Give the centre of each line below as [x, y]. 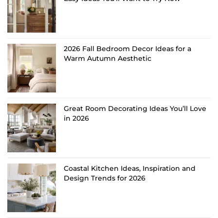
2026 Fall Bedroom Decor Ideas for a [127, 48]
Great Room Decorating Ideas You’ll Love [135, 108]
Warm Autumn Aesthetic [108, 58]
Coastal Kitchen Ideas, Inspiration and [130, 168]
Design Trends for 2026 [105, 178]
